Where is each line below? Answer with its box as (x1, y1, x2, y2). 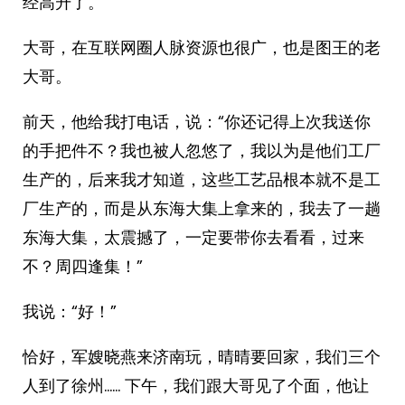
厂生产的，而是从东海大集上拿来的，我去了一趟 (23, 197, 381, 220)
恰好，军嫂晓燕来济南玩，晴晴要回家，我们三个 (23, 345, 381, 368)
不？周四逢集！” (23, 255, 143, 278)
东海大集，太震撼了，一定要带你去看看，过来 (23, 226, 364, 249)
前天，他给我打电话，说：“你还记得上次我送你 (23, 110, 371, 133)
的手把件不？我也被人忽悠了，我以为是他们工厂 (23, 139, 381, 162)
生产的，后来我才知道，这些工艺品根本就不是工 (23, 168, 381, 191)
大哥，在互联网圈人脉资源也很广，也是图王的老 (23, 36, 381, 59)
